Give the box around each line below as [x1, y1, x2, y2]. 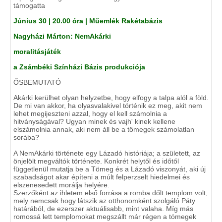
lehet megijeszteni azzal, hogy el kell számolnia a [13, 110, 167, 117]
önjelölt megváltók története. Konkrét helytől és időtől [13, 157, 179, 165]
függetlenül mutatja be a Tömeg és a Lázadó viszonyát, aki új [13, 165, 206, 173]
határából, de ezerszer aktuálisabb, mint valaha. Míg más [13, 205, 193, 213]
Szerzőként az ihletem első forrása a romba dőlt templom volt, [13, 189, 208, 197]
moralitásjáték [13, 48, 61, 55]
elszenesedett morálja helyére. [13, 181, 110, 189]
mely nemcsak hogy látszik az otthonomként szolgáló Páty [13, 197, 195, 205]
